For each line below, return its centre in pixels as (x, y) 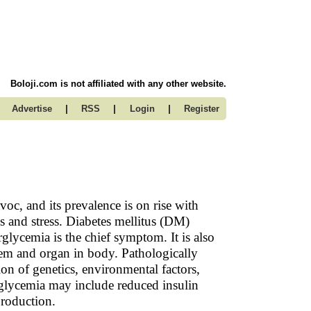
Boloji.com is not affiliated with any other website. (118, 84)
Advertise (32, 109)
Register (202, 109)
